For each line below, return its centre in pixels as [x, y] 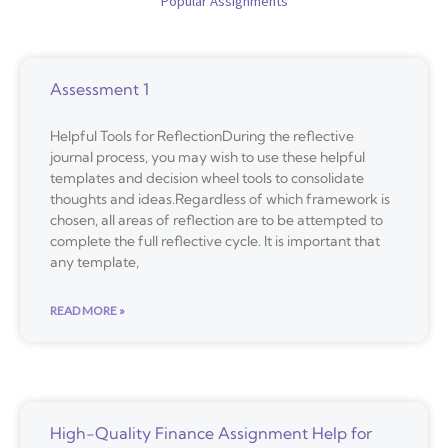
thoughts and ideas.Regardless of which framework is [220, 198]
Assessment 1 [99, 88]
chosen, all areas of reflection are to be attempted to [216, 219]
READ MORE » [87, 310]
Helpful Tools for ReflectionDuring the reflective [202, 135]
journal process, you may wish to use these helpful [207, 156]
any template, [94, 261]
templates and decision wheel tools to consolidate [207, 177]
